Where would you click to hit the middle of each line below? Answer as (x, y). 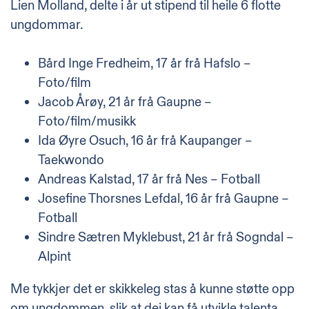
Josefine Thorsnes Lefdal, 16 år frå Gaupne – (163, 198)
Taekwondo (71, 160)
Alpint (54, 256)
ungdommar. (47, 24)
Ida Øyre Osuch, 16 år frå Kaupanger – (145, 140)
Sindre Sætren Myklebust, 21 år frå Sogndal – (166, 237)
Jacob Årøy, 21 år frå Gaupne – (125, 102)
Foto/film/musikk (87, 121)
